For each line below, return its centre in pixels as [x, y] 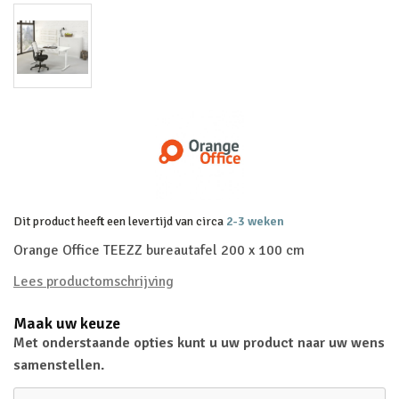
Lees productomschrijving [94, 281]
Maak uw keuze [67, 323]
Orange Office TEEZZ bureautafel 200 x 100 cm [159, 250]
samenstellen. [59, 365]
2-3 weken [255, 221]
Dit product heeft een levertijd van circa [120, 221]
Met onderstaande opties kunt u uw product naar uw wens [199, 343]
